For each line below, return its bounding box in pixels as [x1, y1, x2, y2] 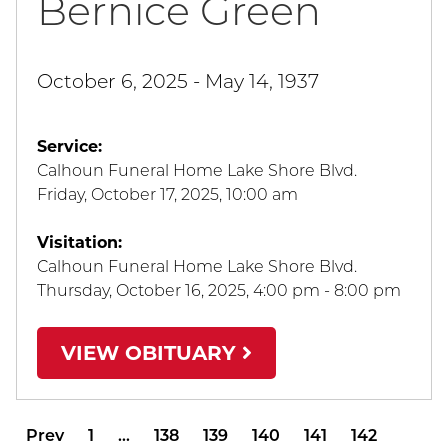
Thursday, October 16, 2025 [37, 281, 246, 301]
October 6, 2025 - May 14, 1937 [37, 69, 319, 94]
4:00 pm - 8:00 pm [253, 281, 401, 301]
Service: [37, 137, 102, 157]
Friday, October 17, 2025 [37, 185, 219, 205]
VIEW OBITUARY [61, 341, 242, 366]
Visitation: [37, 233, 122, 253]
